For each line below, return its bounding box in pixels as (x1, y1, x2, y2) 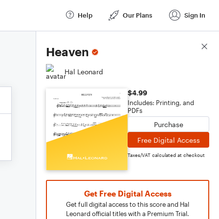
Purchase (153, 120, 183, 129)
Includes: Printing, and (128, 99, 194, 107)
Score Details (166, 43, 209, 51)
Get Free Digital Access (84, 189, 172, 198)
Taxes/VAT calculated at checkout (128, 152, 205, 158)
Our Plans (123, 11, 152, 19)
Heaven (46, 44, 89, 59)
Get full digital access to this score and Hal (66, 200, 189, 208)
